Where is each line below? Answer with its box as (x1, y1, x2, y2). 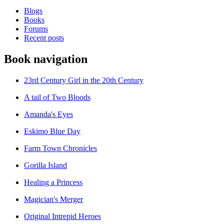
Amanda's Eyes (24, 109, 73, 118)
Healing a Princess (24, 177, 82, 186)
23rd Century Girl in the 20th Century (24, 75, 143, 84)
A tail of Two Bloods (24, 92, 90, 101)
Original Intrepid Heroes (24, 211, 101, 220)
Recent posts (24, 33, 64, 42)
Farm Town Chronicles (24, 143, 97, 152)
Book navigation (4, 52, 87, 65)
